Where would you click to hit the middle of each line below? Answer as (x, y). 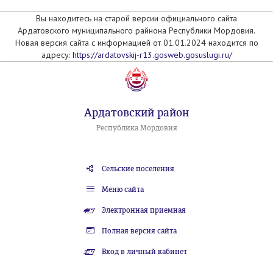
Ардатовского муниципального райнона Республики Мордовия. (136, 30)
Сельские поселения (138, 169)
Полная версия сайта (139, 231)
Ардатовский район (136, 113)
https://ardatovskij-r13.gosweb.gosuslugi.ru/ (152, 55)
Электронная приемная (144, 210)
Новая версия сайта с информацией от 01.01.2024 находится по (136, 43)
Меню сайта (122, 190)
